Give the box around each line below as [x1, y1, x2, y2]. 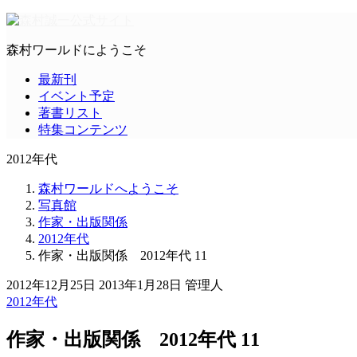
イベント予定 [38, 89, 115, 103]
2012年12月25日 [6, 278, 96, 292]
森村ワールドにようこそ [6, 43, 147, 57]
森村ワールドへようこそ [38, 182, 178, 195]
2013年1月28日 [99, 278, 182, 292]
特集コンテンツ [38, 123, 127, 136]
